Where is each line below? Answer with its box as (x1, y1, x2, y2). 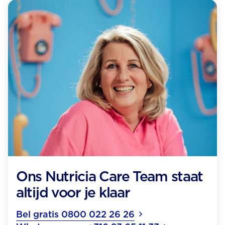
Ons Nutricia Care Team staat (16, 168, 203, 185)
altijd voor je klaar (16, 184, 130, 201)
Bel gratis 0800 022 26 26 (16, 209, 135, 219)
